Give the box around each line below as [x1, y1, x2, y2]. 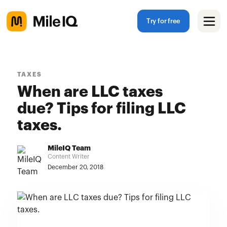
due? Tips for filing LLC [17, 101, 186, 117]
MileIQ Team [47, 145, 91, 152]
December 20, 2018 [47, 164, 103, 170]
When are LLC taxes [17, 85, 163, 100]
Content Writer [47, 154, 90, 160]
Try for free [146, 18, 181, 25]
